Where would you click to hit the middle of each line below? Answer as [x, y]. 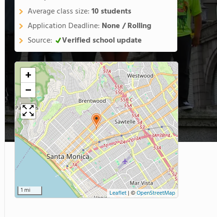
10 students [111, 12]
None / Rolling [126, 26]
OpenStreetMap [156, 193]
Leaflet [118, 193]
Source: [41, 41]
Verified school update [102, 41]
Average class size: [60, 12]
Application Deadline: [65, 26]
